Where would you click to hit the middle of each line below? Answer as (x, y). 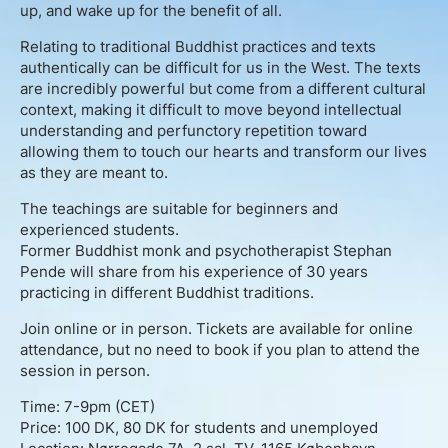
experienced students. (99, 229)
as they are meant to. (94, 172)
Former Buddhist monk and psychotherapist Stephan (206, 250)
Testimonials (224, 210)
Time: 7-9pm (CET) (87, 406)
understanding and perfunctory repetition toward (193, 130)
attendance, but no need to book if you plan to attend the (220, 349)
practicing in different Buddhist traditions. (167, 292)
